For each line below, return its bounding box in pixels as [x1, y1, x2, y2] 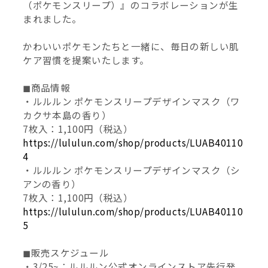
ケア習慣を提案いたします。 [23, 53, 150, 67]
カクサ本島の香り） [23, 108, 111, 122]
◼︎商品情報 [23, 81, 71, 95]
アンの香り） [23, 177, 81, 191]
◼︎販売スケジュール [23, 246, 109, 260]
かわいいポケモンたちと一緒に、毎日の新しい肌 [23, 39, 239, 53]
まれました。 [23, 12, 82, 26]
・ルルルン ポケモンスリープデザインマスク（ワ [23, 95, 240, 108]
